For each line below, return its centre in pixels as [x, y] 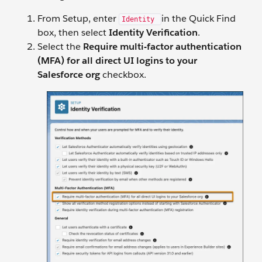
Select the [60, 47]
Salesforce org [69, 75]
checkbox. [123, 75]
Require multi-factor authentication [162, 47]
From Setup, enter [78, 19]
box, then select [73, 33]
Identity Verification [153, 33]
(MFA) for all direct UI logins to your [117, 61]
